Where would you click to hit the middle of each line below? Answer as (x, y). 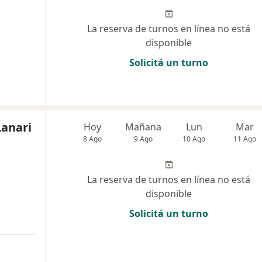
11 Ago (245, 139)
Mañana (144, 127)
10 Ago (194, 139)
